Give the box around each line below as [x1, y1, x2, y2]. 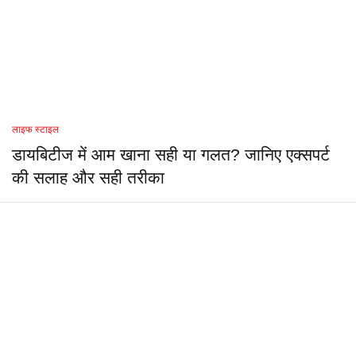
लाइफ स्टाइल [12, 124, 59, 136]
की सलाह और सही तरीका [12, 168, 164, 188]
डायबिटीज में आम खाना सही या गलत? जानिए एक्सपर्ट [12, 145, 330, 165]
